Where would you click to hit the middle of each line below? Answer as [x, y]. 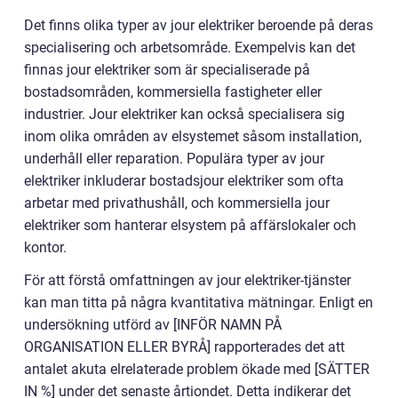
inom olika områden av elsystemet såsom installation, [193, 137]
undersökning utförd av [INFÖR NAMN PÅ [153, 325]
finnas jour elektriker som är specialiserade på [167, 70]
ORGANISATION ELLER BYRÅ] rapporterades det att [184, 347]
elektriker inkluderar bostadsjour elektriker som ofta [184, 181]
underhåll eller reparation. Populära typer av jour [174, 159]
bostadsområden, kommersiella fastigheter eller [173, 92]
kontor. [45, 248]
